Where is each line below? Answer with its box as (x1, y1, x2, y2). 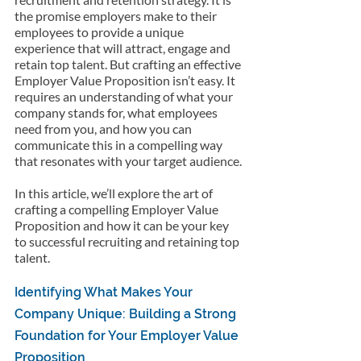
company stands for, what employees (15, 104, 220, 120)
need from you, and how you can (15, 120, 194, 136)
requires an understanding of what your (15, 88, 235, 104)
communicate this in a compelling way (15, 136, 225, 152)
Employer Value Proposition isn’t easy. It (15, 72, 238, 88)
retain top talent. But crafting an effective (15, 56, 243, 72)
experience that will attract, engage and (15, 39, 233, 56)
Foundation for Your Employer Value (15, 327, 242, 343)
